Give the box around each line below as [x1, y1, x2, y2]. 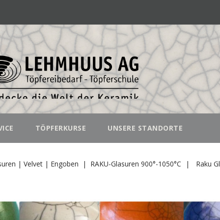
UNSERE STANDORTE [108, 123, 183, 133]
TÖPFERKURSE [35, 123, 86, 133]
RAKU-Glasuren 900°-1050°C [90, 159, 182, 168]
